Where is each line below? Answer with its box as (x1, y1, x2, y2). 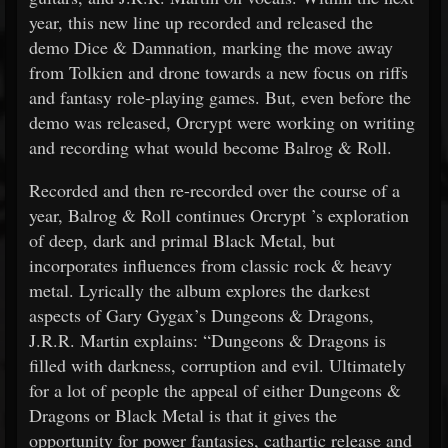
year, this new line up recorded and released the (29, 10, 373, 34)
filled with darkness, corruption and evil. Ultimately (29, 353, 406, 377)
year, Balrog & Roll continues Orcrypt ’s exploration (29, 203, 409, 227)
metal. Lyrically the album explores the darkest (29, 278, 370, 302)
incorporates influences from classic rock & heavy (29, 253, 392, 277)
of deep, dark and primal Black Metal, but (29, 228, 335, 252)
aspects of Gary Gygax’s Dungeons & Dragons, (29, 303, 374, 327)
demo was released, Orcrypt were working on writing (29, 110, 415, 134)
